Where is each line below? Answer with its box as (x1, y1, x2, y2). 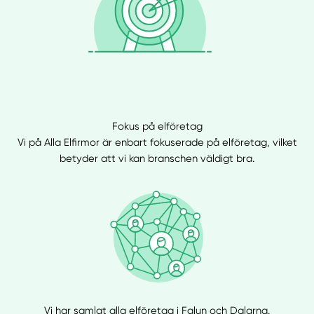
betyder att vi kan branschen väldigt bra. (60, 151, 254, 165)
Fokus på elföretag (111, 119, 203, 132)
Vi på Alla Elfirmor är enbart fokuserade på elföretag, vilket (17, 135, 297, 149)
